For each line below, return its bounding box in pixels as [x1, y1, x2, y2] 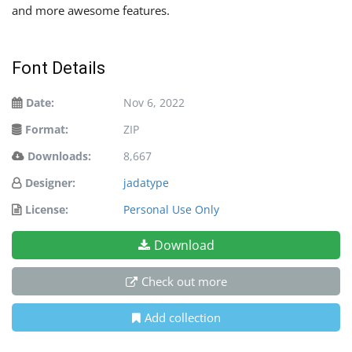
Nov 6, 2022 [123, 94, 185, 110]
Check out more [141, 273, 227, 289]
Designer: [25, 174, 75, 190]
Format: [25, 121, 68, 137]
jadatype [123, 174, 169, 190]
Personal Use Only [123, 201, 219, 217]
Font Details [12, 57, 105, 78]
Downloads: [27, 148, 91, 163]
